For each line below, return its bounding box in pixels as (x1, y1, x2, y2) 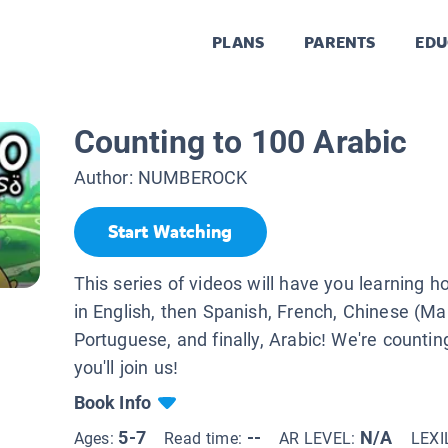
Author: (73, 167, 138, 189)
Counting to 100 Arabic (73, 123, 408, 162)
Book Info (73, 391, 152, 413)
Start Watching (108, 220, 232, 245)
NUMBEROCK (137, 167, 248, 189)
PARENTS (304, 32, 376, 54)
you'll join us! (73, 356, 179, 378)
